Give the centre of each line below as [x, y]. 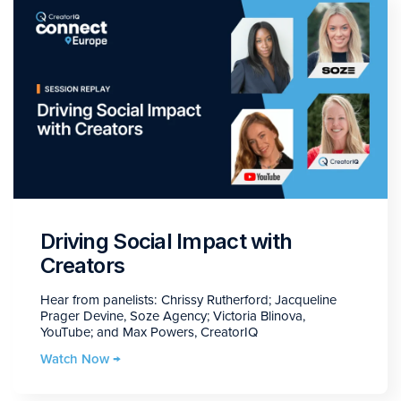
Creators [83, 266]
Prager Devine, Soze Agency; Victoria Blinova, [173, 316]
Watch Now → [81, 359]
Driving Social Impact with [166, 242]
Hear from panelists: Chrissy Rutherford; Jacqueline [188, 300]
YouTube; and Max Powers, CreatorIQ [149, 333]
